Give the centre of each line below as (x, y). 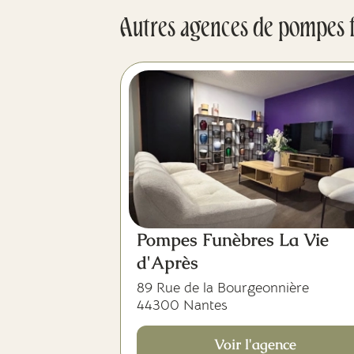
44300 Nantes (182, 305)
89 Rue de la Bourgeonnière (223, 288)
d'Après (168, 263)
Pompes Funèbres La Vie (233, 240)
